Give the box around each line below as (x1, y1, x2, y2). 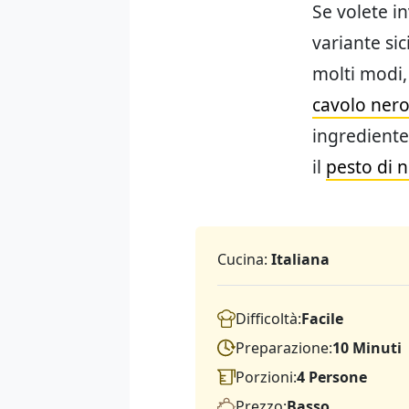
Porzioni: (236, 367, 297, 388)
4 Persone (297, 367, 367, 388)
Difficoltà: (236, 309, 301, 330)
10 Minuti (332, 338, 402, 359)
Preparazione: (236, 338, 332, 359)
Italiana (271, 249, 330, 270)
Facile (301, 309, 343, 330)
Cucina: (217, 249, 271, 270)
